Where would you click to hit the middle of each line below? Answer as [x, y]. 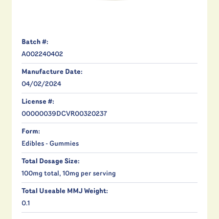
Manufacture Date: [52, 72]
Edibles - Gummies [50, 144]
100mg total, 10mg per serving [69, 174]
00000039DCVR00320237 [64, 114]
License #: [38, 102]
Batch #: [35, 43]
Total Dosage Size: [51, 162]
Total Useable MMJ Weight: [65, 192]
